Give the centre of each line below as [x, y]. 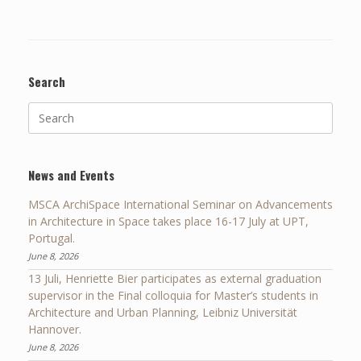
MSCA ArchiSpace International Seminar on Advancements [180, 204]
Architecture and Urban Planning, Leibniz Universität [163, 312]
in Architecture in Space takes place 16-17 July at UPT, [168, 221]
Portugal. [52, 238]
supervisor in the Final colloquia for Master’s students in [173, 295]
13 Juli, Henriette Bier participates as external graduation [175, 278]
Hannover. [55, 329]
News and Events [71, 174]
